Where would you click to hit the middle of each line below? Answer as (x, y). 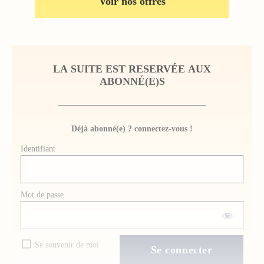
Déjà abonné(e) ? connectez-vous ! (132, 128)
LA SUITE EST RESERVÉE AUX (132, 69)
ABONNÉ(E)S (132, 81)
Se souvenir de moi (67, 245)
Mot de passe (42, 194)
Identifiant (38, 148)
